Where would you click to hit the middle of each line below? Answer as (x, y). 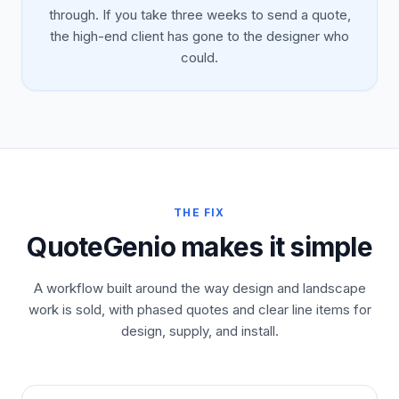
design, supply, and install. (199, 331)
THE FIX (199, 212)
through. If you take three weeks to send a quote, (199, 15)
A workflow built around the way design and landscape (199, 288)
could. (199, 57)
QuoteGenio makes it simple (199, 247)
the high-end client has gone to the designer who (199, 36)
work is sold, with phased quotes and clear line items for (199, 309)
